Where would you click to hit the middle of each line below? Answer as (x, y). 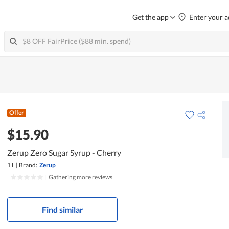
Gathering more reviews (81, 177)
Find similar (62, 209)
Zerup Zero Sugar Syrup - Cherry (64, 152)
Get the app (151, 17)
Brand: (28, 165)
